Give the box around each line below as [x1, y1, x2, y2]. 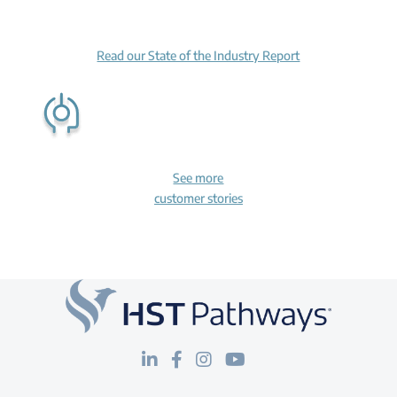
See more [173, 169, 224, 185]
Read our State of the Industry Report [97, 47, 300, 63]
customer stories [153, 190, 243, 206]
